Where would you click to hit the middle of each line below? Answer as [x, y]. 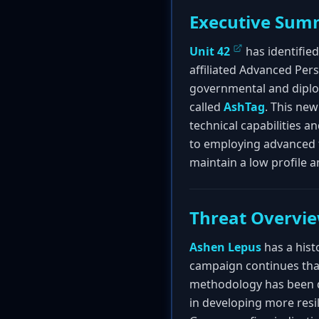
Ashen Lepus [225, 247]
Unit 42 [210, 51]
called [206, 107]
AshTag [244, 107]
